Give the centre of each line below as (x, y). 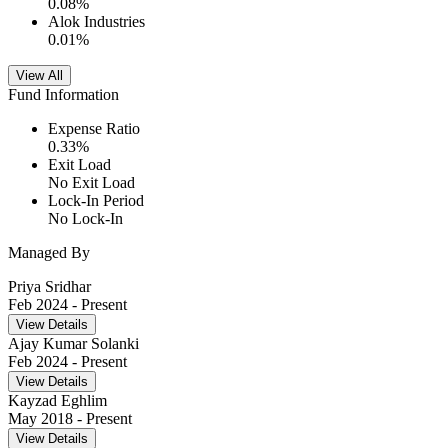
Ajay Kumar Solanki (73, 344)
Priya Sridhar (49, 287)
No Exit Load (91, 183)
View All (39, 76)
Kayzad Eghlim (57, 401)
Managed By (49, 253)
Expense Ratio (94, 129)
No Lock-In (85, 219)
